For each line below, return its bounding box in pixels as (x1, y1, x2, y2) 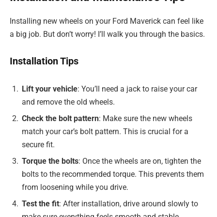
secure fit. (22, 139, 55, 149)
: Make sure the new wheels (99, 113, 192, 123)
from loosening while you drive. (22, 182, 128, 192)
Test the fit (22, 199, 59, 208)
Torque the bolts (22, 156, 78, 166)
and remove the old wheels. (22, 97, 115, 107)
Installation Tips (10, 55, 78, 67)
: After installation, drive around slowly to (59, 199, 198, 208)
